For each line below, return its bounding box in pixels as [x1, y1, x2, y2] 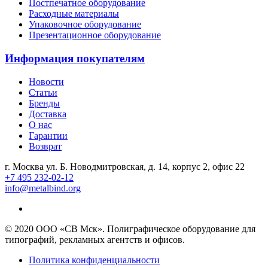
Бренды [29, 98, 60, 108]
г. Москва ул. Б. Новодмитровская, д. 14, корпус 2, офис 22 [5, 161, 245, 172]
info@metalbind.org [5, 182, 81, 193]
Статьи [29, 87, 57, 98]
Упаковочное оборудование [29, 19, 141, 30]
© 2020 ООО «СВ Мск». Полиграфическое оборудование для [5, 223, 255, 234]
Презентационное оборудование [29, 30, 161, 41]
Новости [29, 76, 64, 87]
